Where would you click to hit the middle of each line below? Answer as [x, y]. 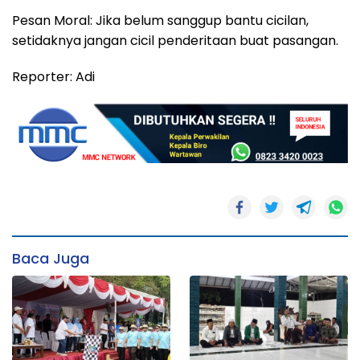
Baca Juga [51, 258]
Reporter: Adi [53, 77]
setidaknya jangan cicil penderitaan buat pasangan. [175, 41]
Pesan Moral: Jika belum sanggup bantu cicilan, [160, 21]
